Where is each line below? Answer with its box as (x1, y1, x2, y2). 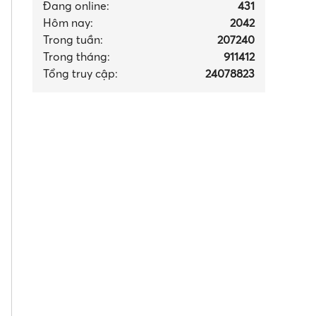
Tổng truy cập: (43, 66, 118, 80)
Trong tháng (43, 49, 107, 63)
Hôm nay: (43, 15, 93, 30)
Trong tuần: (43, 32, 103, 47)
